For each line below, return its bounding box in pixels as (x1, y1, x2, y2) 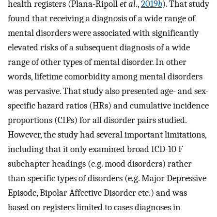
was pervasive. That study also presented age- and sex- (8, 85, 208, 96)
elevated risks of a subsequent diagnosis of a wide (8, 42, 190, 53)
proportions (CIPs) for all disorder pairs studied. (8, 114, 186, 125)
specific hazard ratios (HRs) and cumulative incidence (8, 100, 209, 111)
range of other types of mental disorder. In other (8, 56, 186, 67)
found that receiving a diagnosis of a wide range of (8, 13, 195, 24)
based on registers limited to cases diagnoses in (8, 201, 181, 213)
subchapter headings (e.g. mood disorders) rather (8, 158, 192, 169)
